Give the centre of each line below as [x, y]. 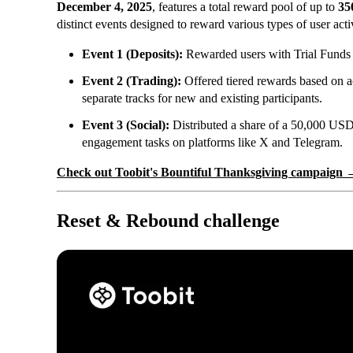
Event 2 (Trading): [132, 81]
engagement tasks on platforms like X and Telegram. [212, 143]
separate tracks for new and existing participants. [202, 98]
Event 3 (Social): [126, 125]
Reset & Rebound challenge [168, 221]
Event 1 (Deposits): [132, 54]
